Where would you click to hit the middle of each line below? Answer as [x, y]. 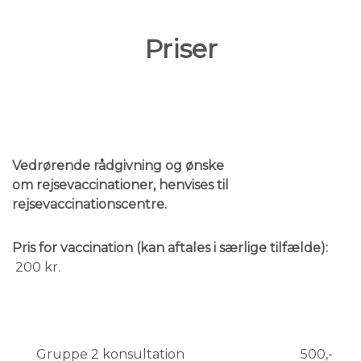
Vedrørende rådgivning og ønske [118, 165]
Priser [180, 48]
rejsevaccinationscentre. [91, 204]
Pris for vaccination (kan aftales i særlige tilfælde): [170, 247]
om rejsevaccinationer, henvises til [120, 185]
